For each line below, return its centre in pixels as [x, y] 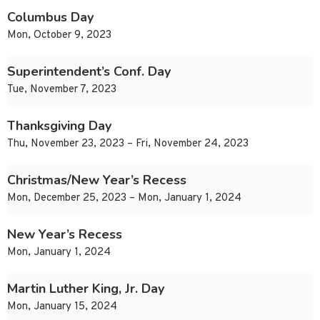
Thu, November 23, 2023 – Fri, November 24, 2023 [128, 144]
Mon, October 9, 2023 [59, 36]
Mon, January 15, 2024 [62, 307]
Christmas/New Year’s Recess [97, 180]
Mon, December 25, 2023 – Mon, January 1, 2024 [124, 199]
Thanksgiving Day [59, 126]
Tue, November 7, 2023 [62, 90]
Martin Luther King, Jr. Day [86, 289]
